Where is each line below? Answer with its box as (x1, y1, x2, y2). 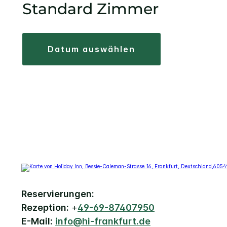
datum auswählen (54, 44, 135, 55)
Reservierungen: (21, 188, 94, 200)
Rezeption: (21, 202, 69, 213)
